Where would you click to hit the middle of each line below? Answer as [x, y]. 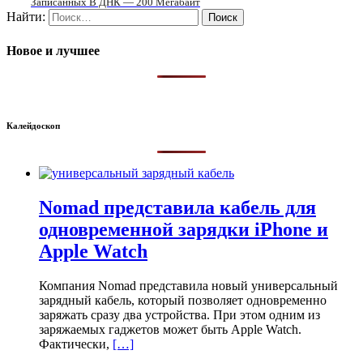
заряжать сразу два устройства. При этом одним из [179, 314]
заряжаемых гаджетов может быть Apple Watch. [170, 329]
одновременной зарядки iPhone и [184, 229]
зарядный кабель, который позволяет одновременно [183, 300]
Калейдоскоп [33, 125]
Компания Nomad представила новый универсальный [188, 285]
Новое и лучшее [53, 50]
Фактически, [76, 344]
